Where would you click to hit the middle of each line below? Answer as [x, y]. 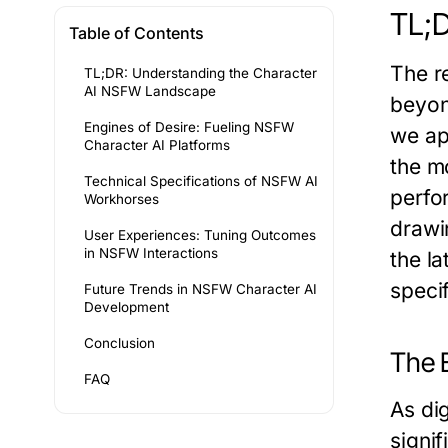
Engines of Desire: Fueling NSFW [189, 127]
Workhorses [121, 199]
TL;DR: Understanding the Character [200, 73]
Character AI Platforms [157, 145]
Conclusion [119, 343]
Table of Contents [136, 33]
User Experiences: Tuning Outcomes [200, 235]
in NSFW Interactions [151, 253]
